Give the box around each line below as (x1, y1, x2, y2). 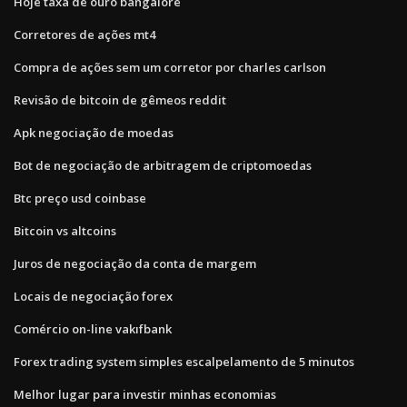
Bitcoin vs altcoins (14, 222, 116, 239)
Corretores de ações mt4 (14, 25, 155, 43)
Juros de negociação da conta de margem (14, 254, 256, 272)
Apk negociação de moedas (14, 124, 174, 141)
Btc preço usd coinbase (14, 189, 146, 206)
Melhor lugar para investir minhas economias (14, 385, 276, 402)
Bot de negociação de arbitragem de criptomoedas (14, 156, 312, 174)
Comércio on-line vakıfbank (14, 320, 172, 337)
